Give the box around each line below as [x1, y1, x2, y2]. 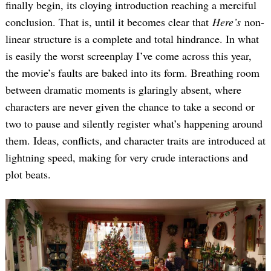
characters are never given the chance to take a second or [5, 99, 255, 114]
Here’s [212, 14, 241, 29]
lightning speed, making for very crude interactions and [5, 149, 248, 165]
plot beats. [5, 166, 51, 181]
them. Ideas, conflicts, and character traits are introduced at [5, 132, 266, 148]
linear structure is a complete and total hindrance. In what [5, 31, 259, 46]
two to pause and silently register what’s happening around [5, 116, 263, 131]
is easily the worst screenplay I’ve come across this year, [5, 48, 252, 63]
